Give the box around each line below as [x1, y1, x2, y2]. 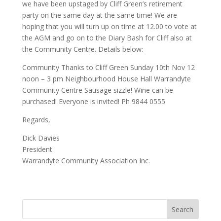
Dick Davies [22, 133, 60, 143]
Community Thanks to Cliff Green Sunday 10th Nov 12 [22, 63, 195, 72]
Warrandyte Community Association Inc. [22, 156, 150, 165]
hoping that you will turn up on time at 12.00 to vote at [22, 22, 197, 31]
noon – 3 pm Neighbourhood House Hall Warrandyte [22, 74, 191, 83]
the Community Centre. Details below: [22, 44, 143, 54]
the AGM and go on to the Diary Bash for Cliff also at [22, 33, 192, 42]
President [22, 145, 52, 154]
